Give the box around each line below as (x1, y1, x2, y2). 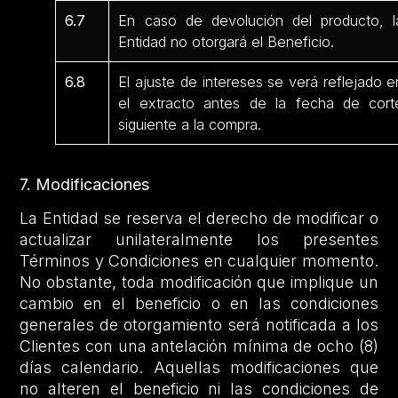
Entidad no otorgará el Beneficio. (118, 33, 335, 51)
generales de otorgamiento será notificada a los (20, 315, 378, 335)
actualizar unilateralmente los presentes (20, 230, 378, 250)
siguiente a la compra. (118, 115, 262, 133)
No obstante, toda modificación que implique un (20, 273, 378, 292)
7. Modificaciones (20, 175, 150, 194)
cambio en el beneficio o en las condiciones (20, 294, 378, 314)
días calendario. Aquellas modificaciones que (20, 358, 378, 378)
